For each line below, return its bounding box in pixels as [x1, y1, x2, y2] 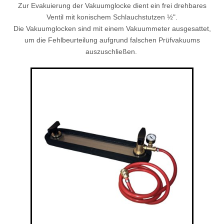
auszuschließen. [85, 47, 139, 56]
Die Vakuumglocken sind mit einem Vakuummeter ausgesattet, [13, 24, 211, 33]
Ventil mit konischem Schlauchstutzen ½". [46, 13, 177, 21]
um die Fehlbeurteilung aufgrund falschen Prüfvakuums [24, 36, 200, 44]
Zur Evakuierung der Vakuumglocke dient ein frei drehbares [17, 1, 206, 10]
